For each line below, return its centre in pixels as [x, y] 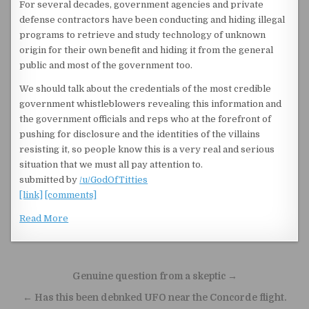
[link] [31, 195]
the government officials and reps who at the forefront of [146, 119]
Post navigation [76, 278]
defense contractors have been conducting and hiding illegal [152, 20]
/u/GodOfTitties [114, 180]
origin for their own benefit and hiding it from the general [147, 50]
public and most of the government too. [106, 65]
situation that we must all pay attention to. [111, 165]
